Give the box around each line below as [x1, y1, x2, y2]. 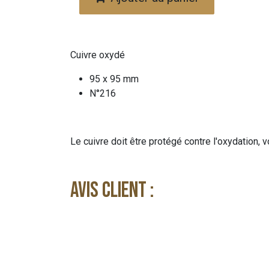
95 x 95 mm [89, 73, 139, 85]
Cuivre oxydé [70, 49, 125, 61]
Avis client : [70, 178, 154, 204]
